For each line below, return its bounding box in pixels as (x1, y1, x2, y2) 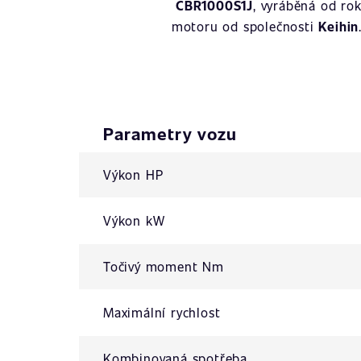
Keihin (318, 18, 359, 35)
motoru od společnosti (171, 18, 319, 35)
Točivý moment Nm (103, 258, 224, 275)
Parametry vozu (103, 122, 237, 145)
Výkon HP (103, 166, 164, 183)
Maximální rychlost (103, 304, 221, 321)
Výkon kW (103, 212, 165, 229)
